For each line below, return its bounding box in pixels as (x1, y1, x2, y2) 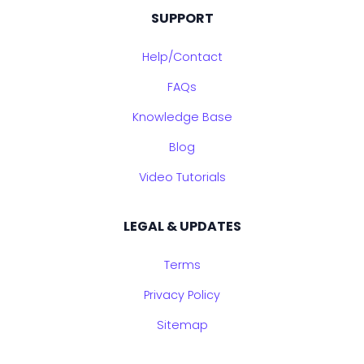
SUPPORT (150, 9, 214, 28)
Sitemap (156, 317, 208, 334)
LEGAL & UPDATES (123, 217, 241, 236)
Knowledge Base (132, 109, 232, 126)
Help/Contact (141, 49, 223, 66)
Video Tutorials (138, 169, 226, 186)
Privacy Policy (144, 287, 220, 304)
